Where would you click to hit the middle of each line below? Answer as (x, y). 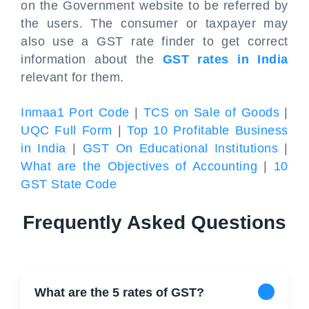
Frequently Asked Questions (154, 222)
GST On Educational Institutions (180, 148)
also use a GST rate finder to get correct (154, 41)
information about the (92, 59)
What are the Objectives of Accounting (139, 166)
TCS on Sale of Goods (211, 112)
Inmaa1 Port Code (75, 112)
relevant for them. (72, 77)
